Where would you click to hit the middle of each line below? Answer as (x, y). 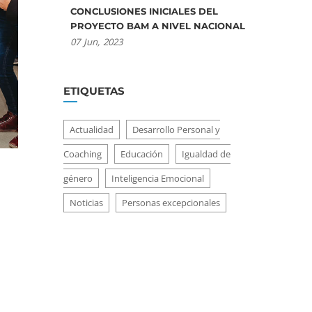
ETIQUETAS (94, 91)
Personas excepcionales (171, 203)
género (78, 178)
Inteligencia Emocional (158, 178)
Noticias (86, 203)
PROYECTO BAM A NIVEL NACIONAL (158, 26)
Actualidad (92, 130)
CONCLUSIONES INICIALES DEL (144, 11)
